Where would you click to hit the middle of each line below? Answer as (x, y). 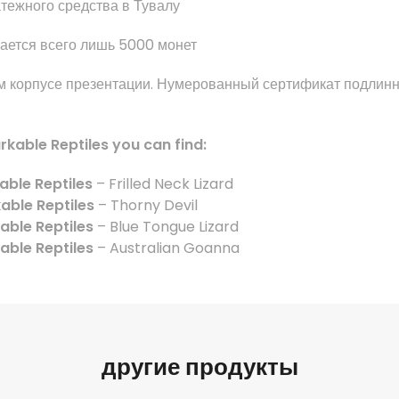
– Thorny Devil (146, 206)
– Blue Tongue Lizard (166, 227)
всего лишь (77, 45)
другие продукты (199, 367)
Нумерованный (208, 85)
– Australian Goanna (167, 248)
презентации (108, 85)
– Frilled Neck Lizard (163, 184)
